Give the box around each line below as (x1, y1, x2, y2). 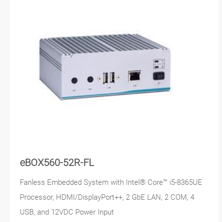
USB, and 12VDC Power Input (20, 207, 114, 217)
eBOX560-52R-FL (20, 157, 94, 168)
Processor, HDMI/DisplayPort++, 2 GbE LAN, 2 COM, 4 (20, 192, 194, 202)
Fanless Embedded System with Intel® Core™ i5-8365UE (20, 177, 202, 187)
